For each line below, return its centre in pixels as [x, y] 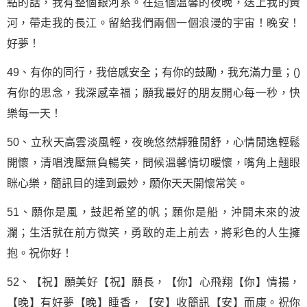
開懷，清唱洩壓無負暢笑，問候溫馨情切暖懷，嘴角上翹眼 [153, 163]
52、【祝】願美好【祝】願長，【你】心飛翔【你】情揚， [153, 282]
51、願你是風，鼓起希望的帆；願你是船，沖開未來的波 [153, 212]
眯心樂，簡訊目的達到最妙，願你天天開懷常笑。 [127, 183]
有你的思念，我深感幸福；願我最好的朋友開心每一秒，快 [153, 93]
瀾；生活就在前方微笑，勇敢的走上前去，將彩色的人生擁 [153, 233]
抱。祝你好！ [40, 253]
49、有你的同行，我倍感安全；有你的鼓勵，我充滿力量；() [153, 72]
